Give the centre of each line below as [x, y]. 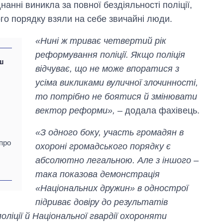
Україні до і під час [180, 199]
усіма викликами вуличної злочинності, [117, 82]
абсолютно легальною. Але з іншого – [117, 160]
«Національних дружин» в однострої [112, 188]
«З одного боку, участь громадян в [110, 132]
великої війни [171, 209]
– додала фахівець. [158, 110]
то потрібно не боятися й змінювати [116, 96]
